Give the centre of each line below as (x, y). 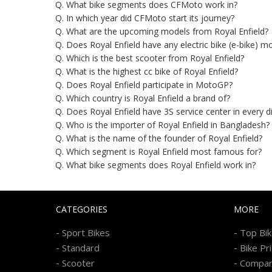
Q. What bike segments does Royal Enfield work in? (155, 165)
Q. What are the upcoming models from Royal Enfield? (162, 32)
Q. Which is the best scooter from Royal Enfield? (150, 58)
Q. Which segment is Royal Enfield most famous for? (158, 152)
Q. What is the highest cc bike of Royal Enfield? (147, 72)
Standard (81, 247)
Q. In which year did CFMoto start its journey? (145, 18)
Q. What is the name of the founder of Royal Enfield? (159, 138)
